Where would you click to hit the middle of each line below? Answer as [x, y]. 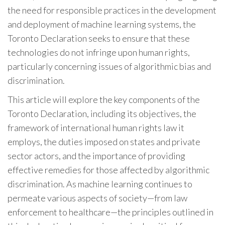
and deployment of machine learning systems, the [102, 24]
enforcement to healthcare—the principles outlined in [110, 212]
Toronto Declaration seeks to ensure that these [99, 38]
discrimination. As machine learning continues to [100, 184]
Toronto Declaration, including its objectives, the [102, 114]
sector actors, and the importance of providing [96, 156]
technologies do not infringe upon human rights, [99, 52]
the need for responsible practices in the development [112, 10]
